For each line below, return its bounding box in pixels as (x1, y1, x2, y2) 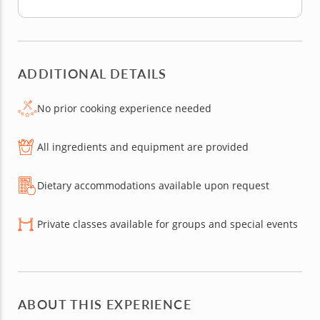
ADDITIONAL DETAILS (18, 64, 167, 82)
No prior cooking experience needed (37, 101, 211, 115)
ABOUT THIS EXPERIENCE (18, 295, 192, 313)
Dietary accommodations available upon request (37, 179, 269, 192)
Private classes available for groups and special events (37, 217, 298, 231)
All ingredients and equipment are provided (37, 140, 249, 154)
